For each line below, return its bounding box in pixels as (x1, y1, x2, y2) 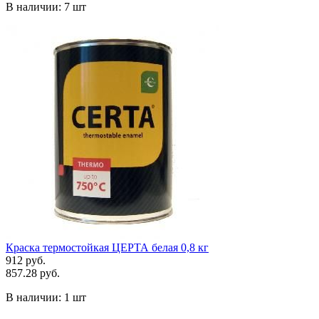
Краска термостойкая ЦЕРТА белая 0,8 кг (6, 241, 209, 253)
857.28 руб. (6, 266, 60, 279)
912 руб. (6, 253, 46, 266)
